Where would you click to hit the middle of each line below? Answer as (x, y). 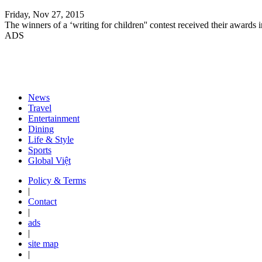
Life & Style (51, 139)
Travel (40, 108)
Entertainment (54, 118)
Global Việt (49, 160)
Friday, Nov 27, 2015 (44, 14)
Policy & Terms (57, 180)
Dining (41, 129)
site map (43, 243)
